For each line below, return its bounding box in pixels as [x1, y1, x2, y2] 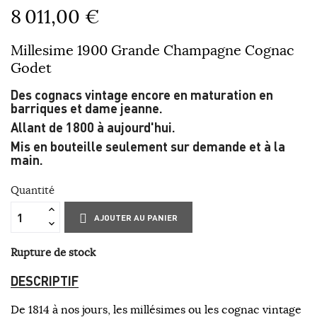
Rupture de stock [11, 246, 96, 260]
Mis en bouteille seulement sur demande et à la [11, 138, 285, 155]
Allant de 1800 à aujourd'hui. [11, 119, 175, 136]
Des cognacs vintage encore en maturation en [11, 86, 273, 103]
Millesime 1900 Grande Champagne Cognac [11, 41, 294, 59]
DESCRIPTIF [11, 272, 79, 289]
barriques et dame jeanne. [11, 100, 163, 117]
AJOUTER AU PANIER [94, 212, 178, 224]
